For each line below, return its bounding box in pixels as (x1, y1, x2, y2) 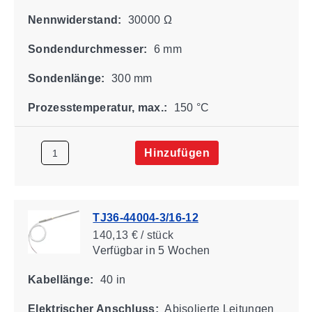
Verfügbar (92, 244, 143, 256)
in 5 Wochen (142, 244, 210, 256)
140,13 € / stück (92, 228, 173, 241)
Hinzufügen (143, 146, 210, 159)
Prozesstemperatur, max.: (27, 101, 167, 114)
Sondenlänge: (27, 72, 105, 84)
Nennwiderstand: (27, 13, 121, 26)
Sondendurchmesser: (27, 42, 147, 55)
